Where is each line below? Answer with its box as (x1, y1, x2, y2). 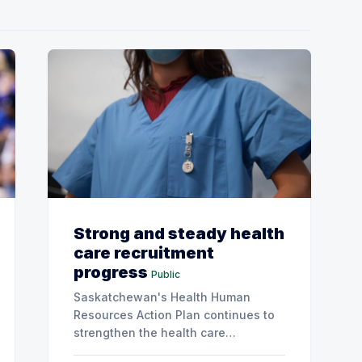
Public (151, 267, 180, 280)
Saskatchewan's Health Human (74, 289, 250, 304)
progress (74, 262, 148, 282)
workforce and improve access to (74, 343, 263, 357)
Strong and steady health (74, 223, 284, 243)
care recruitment (74, 242, 214, 263)
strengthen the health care (74, 325, 225, 339)
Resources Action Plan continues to (74, 307, 275, 322)
